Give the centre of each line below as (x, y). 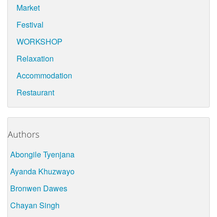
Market (28, 8)
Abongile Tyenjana (42, 154)
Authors (23, 134)
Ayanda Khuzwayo (42, 171)
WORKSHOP (39, 42)
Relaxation (35, 59)
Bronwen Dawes (39, 188)
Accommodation (44, 76)
